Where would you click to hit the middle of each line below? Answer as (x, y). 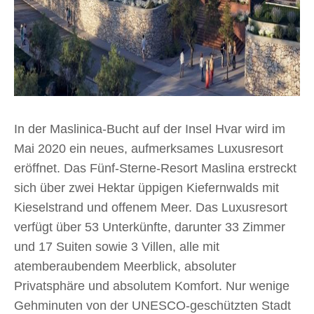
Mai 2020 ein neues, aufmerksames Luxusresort (149, 149)
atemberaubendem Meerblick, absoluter (125, 266)
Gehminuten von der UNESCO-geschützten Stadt (152, 306)
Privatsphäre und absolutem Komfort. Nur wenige (152, 286)
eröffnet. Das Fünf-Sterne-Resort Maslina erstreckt (155, 168)
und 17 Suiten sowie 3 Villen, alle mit (117, 247)
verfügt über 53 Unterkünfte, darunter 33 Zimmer (150, 227)
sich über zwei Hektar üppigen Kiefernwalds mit (146, 188)
